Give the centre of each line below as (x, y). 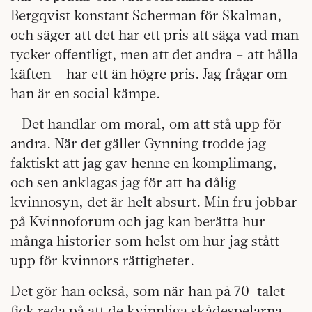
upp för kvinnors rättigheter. (102, 260)
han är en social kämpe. (85, 93)
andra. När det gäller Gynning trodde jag (138, 143)
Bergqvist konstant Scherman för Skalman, (146, 15)
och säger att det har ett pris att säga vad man (155, 35)
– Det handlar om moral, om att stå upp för (146, 124)
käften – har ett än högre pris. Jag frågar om (149, 74)
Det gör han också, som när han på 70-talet (148, 291)
